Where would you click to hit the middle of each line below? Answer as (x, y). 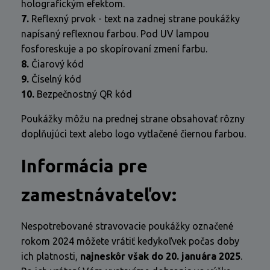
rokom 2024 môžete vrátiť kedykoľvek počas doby (130, 241)
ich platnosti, (51, 256)
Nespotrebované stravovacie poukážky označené (127, 226)
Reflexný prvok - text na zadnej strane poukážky (134, 19)
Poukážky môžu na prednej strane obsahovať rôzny (133, 119)
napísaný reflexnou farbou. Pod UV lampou (115, 34)
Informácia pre (84, 166)
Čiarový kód (56, 64)
